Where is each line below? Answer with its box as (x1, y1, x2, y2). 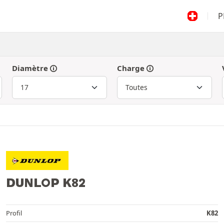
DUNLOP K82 (6, 174, 85, 190)
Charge (117, 63, 144, 73)
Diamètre (12, 63, 48, 73)
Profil (6, 208, 22, 217)
